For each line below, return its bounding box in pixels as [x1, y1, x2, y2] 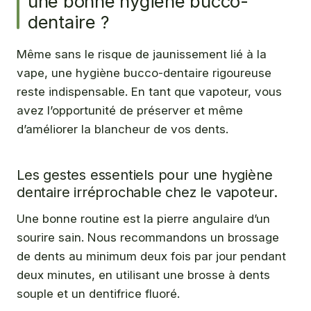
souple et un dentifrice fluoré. [17, 287, 180, 301]
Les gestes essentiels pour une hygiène [17, 167, 273, 184]
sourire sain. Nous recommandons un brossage [17, 230, 279, 245]
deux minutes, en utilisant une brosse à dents [17, 268, 270, 283]
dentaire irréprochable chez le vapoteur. [17, 184, 278, 201]
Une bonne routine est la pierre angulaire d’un [17, 212, 270, 226]
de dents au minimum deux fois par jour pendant [17, 249, 286, 264]
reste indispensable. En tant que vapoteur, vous [17, 85, 282, 99]
